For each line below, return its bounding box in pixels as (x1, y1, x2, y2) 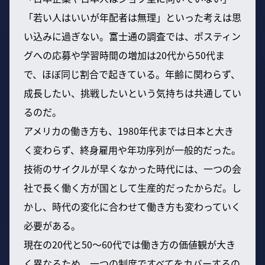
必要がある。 (24, 218, 80, 232)
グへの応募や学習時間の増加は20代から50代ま (24, 47, 225, 62)
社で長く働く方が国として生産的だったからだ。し (24, 180, 241, 195)
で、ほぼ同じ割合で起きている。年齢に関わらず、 (24, 66, 240, 81)
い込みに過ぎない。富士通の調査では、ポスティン (24, 28, 241, 43)
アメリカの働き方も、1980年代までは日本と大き (24, 123, 234, 138)
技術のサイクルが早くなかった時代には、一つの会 (24, 161, 241, 176)
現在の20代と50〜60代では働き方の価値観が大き (24, 237, 235, 251)
